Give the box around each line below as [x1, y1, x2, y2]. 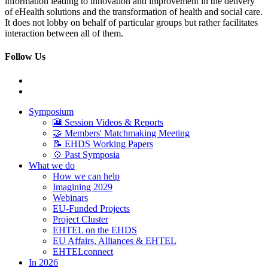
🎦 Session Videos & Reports [53, 117, 163, 127]
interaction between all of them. [5, 28, 123, 39]
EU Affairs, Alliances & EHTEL [53, 235, 176, 246]
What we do [29, 160, 75, 170]
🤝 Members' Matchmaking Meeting [53, 127, 190, 138]
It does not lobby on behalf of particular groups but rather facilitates [5, 17, 258, 28]
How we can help [53, 170, 120, 181]
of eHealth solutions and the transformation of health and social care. [5, 7, 263, 17]
